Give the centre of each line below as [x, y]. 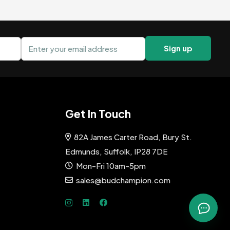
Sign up [178, 48]
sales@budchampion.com [123, 180]
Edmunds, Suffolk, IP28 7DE [117, 151]
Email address [43, 41]
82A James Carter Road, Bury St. [133, 137]
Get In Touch [98, 114]
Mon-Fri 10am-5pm [111, 165]
